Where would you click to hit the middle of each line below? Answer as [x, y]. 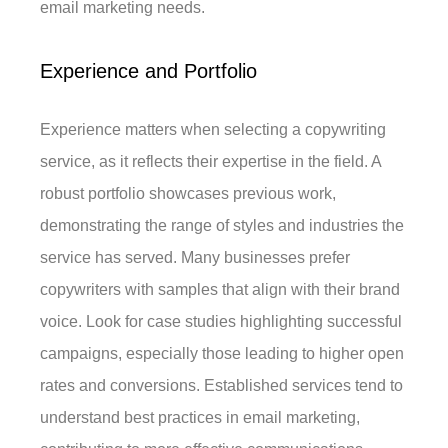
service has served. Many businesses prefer [195, 258]
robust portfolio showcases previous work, [188, 194]
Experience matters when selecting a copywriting [213, 130]
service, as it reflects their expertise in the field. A [211, 162]
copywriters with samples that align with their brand [220, 290]
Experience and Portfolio [149, 71]
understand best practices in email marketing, [200, 418]
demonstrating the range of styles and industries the [222, 226]
